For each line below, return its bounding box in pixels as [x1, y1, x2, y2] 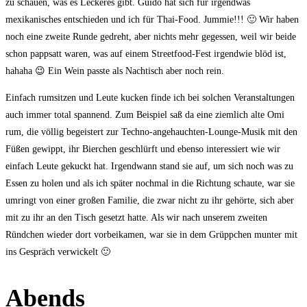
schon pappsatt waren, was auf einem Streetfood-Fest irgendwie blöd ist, [5, 48, 286, 59]
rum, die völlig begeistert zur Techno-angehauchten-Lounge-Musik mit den [5, 126, 297, 137]
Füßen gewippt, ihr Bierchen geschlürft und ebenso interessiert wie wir [5, 143, 280, 154]
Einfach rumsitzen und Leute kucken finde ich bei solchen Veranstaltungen [5, 92, 295, 103]
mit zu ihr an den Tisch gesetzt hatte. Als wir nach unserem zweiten [5, 212, 267, 223]
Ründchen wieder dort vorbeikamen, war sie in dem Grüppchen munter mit [5, 229, 297, 240]
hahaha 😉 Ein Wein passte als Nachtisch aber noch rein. [5, 65, 224, 76]
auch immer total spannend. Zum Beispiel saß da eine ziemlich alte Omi [5, 109, 284, 120]
